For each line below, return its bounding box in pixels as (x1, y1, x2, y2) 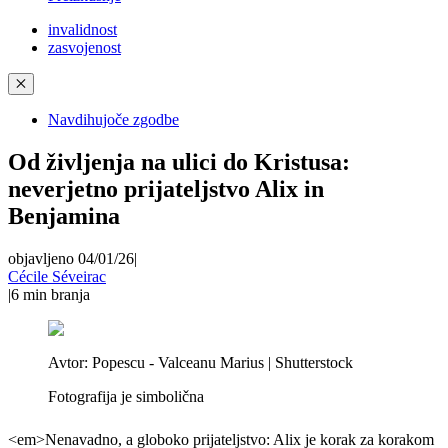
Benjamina (8, 202, 120, 229)
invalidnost (48, 21, 117, 38)
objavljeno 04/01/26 (8, 249, 134, 267)
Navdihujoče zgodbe (48, 111, 179, 128)
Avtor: (48, 353, 92, 371)
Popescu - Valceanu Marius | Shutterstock (92, 353, 353, 371)
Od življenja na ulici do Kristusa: (8, 148, 350, 175)
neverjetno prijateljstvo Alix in (8, 175, 324, 202)
